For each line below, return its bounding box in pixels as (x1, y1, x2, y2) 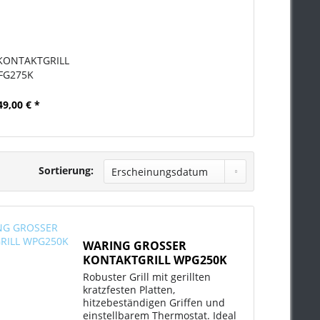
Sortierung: (39, 164, 94, 177)
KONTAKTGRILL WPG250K (83, 252, 228, 269)
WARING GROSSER (83, 238, 187, 254)
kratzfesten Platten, (83, 283, 176, 297)
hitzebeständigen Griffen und (83, 296, 226, 310)
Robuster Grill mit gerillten (83, 270, 211, 284)
